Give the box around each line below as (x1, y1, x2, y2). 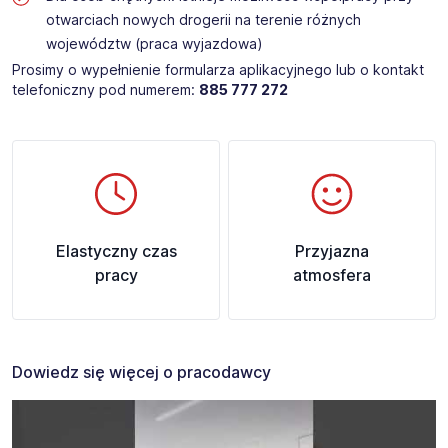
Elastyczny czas (55, 241, 177, 262)
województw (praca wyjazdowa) (45, 35, 263, 53)
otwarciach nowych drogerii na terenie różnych (45, 11, 361, 29)
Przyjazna (295, 241, 369, 262)
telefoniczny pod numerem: (12, 81, 199, 99)
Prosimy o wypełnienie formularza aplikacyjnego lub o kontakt (12, 61, 424, 79)
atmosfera (293, 265, 371, 286)
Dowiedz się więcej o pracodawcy (12, 362, 271, 383)
